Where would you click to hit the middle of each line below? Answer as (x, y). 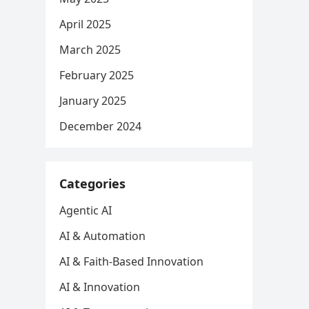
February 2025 (97, 75)
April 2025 (85, 24)
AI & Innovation (100, 287)
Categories (92, 183)
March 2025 (90, 50)
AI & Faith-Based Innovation (131, 261)
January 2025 (93, 101)
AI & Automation (102, 236)
